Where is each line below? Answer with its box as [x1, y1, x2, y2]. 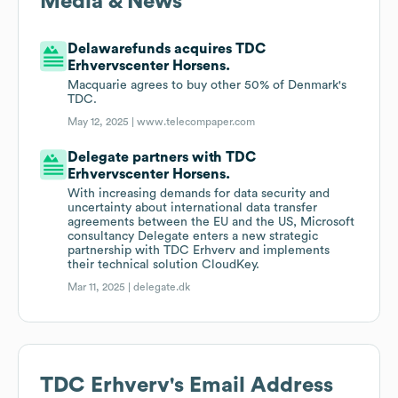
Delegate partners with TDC [68, 150, 257, 165]
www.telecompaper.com [137, 116, 256, 128]
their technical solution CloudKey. [68, 259, 260, 272]
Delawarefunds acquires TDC [68, 42, 267, 57]
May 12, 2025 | [68, 116, 138, 128]
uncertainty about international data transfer [68, 202, 318, 215]
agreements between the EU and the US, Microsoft [68, 216, 355, 229]
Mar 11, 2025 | [68, 282, 134, 293]
